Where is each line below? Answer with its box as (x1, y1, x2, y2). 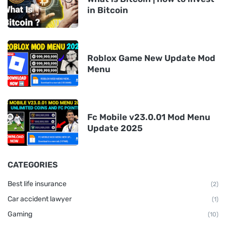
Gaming (8, 209, 32, 218)
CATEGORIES (8, 159, 58, 169)
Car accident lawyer (8, 194, 72, 203)
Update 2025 (87, 123, 143, 133)
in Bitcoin (87, 5, 128, 15)
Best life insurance (8, 179, 67, 188)
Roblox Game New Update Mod (87, 52, 215, 63)
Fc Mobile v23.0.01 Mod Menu (87, 111, 210, 122)
